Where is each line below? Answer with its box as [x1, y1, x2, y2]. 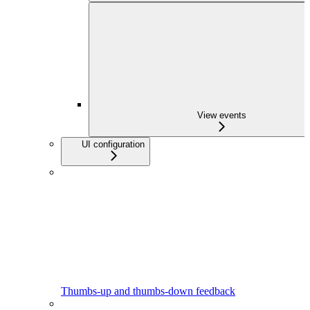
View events [197, 109, 246, 120]
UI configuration [82, 138, 145, 149]
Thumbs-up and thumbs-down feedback [61, 284, 235, 297]
